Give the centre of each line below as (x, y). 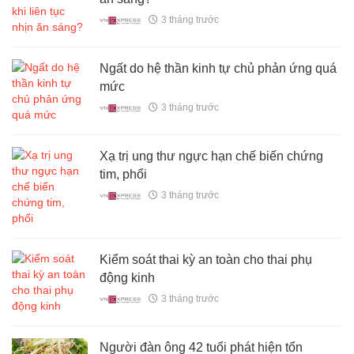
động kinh (128, 277)
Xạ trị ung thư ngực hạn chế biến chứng (212, 156)
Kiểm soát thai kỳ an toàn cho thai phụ (206, 259)
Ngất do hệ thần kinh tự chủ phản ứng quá (218, 68)
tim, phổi (124, 174)
